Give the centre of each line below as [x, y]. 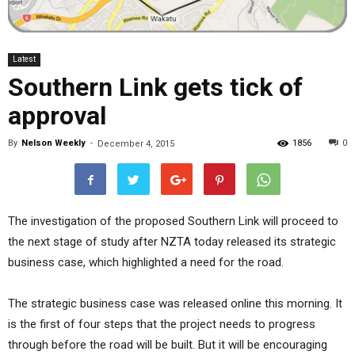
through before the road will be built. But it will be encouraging [168, 344]
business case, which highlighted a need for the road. [146, 262]
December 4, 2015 [136, 143]
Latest [24, 59]
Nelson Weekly [53, 143]
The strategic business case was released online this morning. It [175, 303]
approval [57, 115]
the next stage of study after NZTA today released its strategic [172, 241]
